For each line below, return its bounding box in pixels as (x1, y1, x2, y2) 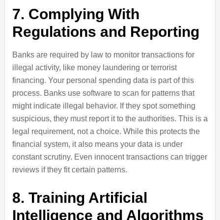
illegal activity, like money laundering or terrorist (12, 63, 177, 72)
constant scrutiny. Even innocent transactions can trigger (12, 153, 207, 161)
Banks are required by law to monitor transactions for (12, 51, 194, 59)
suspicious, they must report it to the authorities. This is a (12, 114, 208, 123)
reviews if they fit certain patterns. (12, 165, 127, 174)
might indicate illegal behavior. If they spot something (12, 102, 195, 110)
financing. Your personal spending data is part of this (12, 76, 194, 84)
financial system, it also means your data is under (12, 140, 183, 148)
